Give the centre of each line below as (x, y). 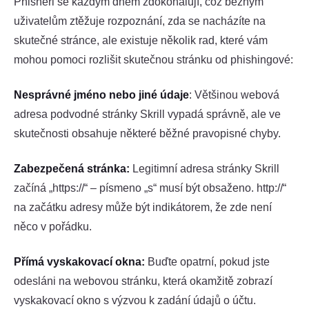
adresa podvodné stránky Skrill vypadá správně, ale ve (147, 114)
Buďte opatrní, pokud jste (207, 262)
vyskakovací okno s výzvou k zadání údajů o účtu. (135, 301)
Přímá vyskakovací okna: (79, 262)
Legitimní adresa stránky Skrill (205, 169)
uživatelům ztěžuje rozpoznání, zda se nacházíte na (140, 21)
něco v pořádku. (53, 227)
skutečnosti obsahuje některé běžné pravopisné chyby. (147, 133)
